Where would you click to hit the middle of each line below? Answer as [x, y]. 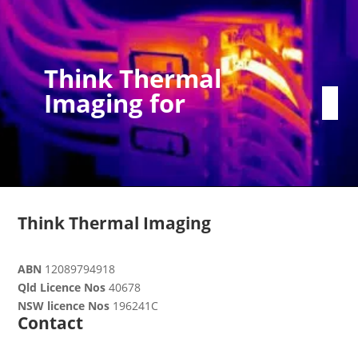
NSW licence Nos [64, 305]
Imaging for [117, 103]
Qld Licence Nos [62, 287]
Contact [51, 322]
